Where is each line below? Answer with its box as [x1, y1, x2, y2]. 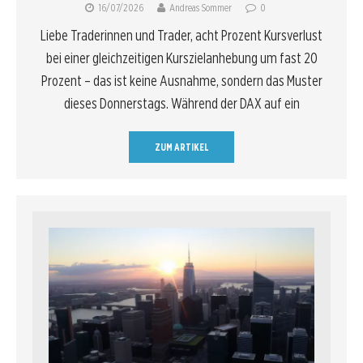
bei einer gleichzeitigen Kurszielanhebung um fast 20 [45, 49, 318, 66]
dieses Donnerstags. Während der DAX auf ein [63, 94, 300, 112]
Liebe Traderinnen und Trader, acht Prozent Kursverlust [41, 26, 322, 44]
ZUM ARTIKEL [154, 140, 209, 153]
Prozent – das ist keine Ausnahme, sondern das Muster [41, 71, 322, 89]
